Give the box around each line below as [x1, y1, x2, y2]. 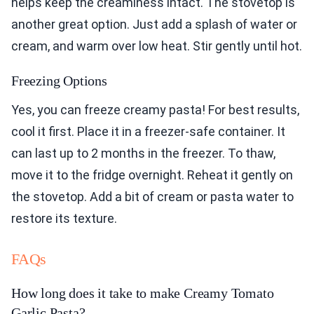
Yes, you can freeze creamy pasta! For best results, [11, 102, 299, 118]
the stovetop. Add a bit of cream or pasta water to [11, 189, 294, 205]
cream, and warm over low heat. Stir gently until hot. [11, 39, 302, 54]
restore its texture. [11, 211, 117, 226]
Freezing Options [11, 73, 107, 89]
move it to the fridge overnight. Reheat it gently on [11, 168, 293, 183]
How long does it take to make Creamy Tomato [11, 285, 274, 301]
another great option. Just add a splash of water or [11, 17, 297, 32]
